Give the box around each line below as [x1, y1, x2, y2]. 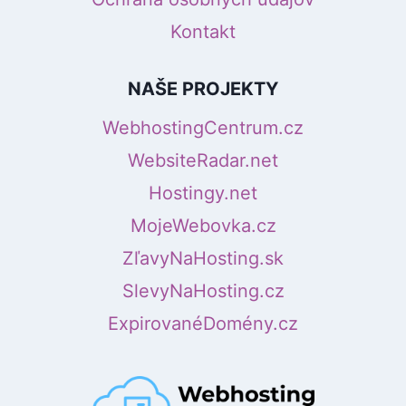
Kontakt [170, 21, 236, 43]
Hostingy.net [149, 182, 257, 205]
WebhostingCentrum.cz [102, 117, 304, 140]
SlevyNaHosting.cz [121, 280, 285, 303]
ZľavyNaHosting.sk [122, 247, 284, 270]
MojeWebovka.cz [130, 215, 276, 237]
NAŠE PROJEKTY [128, 78, 278, 101]
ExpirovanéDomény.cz [108, 313, 298, 335]
